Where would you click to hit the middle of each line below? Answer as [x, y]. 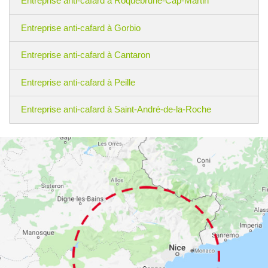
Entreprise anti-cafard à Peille [78, 82]
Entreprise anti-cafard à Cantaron [85, 55]
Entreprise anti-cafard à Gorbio [80, 28]
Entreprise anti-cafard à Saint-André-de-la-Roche [116, 109]
